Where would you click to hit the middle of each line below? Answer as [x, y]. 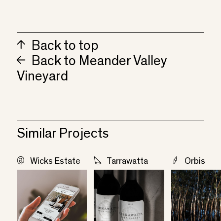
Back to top [64, 47]
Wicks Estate [55, 162]
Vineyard [42, 77]
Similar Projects [62, 134]
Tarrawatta [128, 162]
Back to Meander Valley [98, 62]
